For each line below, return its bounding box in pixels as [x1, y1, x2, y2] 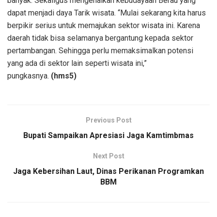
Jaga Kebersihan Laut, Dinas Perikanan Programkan [13, 166, 204, 176]
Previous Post [85, 116, 132, 124]
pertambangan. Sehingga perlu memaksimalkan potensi [7, 46, 193, 55]
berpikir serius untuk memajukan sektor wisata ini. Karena [7, 20, 200, 30]
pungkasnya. [7, 71, 51, 80]
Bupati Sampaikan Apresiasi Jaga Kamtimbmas [23, 130, 194, 140]
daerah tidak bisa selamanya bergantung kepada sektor [7, 33, 193, 43]
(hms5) [51, 71, 77, 80]
